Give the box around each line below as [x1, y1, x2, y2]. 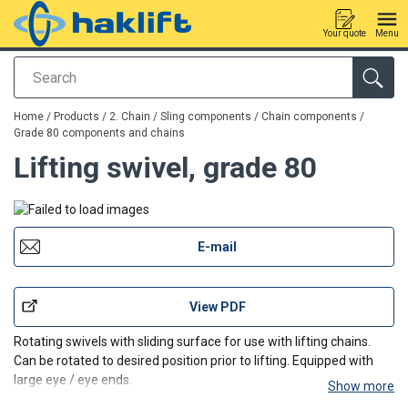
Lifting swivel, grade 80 [14, 150, 317, 185]
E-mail [198, 239, 237, 254]
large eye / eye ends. [14, 372, 132, 387]
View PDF [189, 299, 246, 314]
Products [54, 110, 99, 123]
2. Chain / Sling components [109, 110, 251, 123]
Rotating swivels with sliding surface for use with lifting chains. [14, 333, 371, 349]
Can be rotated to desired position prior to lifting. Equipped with [14, 352, 373, 368]
